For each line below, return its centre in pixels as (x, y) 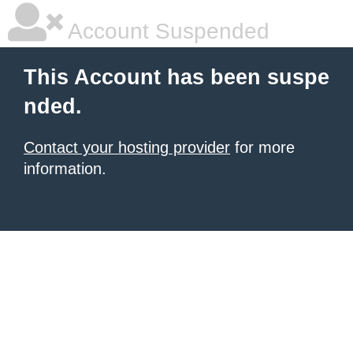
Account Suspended (166, 31)
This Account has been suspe (176, 77)
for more (262, 147)
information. (65, 169)
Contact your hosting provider (127, 147)
